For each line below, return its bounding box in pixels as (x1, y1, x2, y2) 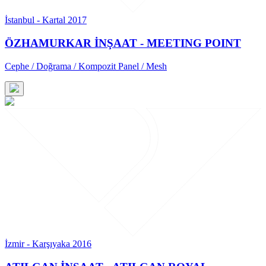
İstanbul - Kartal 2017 (5, 15, 87, 26)
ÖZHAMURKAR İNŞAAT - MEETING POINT (5, 37, 241, 50)
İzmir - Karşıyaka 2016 (5, 239, 91, 249)
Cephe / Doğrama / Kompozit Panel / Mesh (5, 61, 167, 71)
